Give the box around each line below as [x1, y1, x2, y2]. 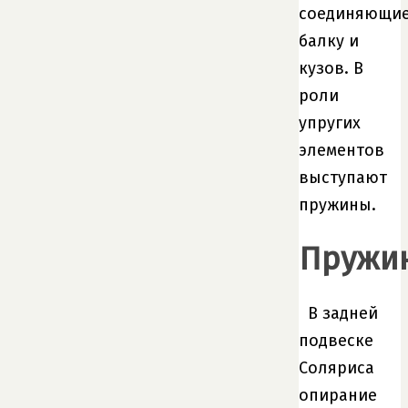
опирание [299, 384, 377, 405]
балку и [299, 30, 359, 51]
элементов [299, 139, 384, 160]
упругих [299, 112, 361, 133]
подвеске [299, 330, 373, 351]
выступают [299, 167, 387, 188]
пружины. [299, 194, 376, 215]
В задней [308, 302, 378, 323]
